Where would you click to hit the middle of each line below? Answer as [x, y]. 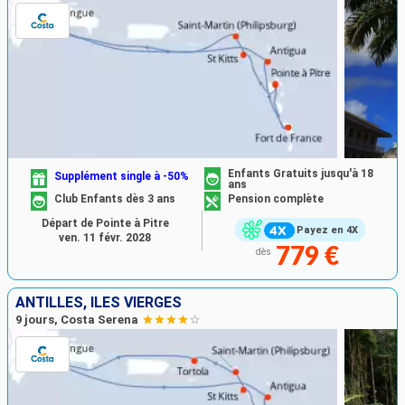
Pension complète [276, 199]
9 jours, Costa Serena [77, 319]
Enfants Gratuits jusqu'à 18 [301, 174]
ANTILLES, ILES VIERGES [99, 302]
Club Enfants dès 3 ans [115, 199]
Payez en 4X [327, 231]
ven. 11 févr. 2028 [105, 238]
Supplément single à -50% [122, 176]
